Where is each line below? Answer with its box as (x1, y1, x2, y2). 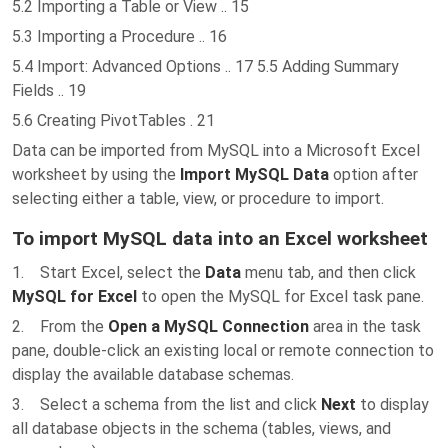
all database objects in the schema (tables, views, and (12, 419, 391, 438)
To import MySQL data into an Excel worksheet (12, 227, 428, 250)
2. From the (12, 317, 108, 336)
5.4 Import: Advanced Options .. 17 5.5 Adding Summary (12, 57, 399, 76)
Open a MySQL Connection (108, 317, 309, 336)
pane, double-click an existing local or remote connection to (12, 341, 434, 360)
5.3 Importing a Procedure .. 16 (12, 27, 227, 46)
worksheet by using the (12, 165, 180, 184)
